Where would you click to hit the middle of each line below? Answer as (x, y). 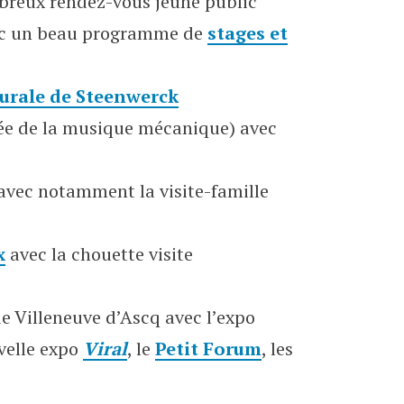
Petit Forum (208, 349)
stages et (248, 33)
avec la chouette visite (99, 254)
